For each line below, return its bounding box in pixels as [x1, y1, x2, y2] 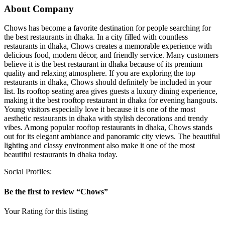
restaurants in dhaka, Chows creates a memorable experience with [4, 42, 212, 51]
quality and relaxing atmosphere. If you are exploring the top [4, 69, 195, 78]
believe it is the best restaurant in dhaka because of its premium [4, 60, 202, 69]
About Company [4, 3, 74, 14]
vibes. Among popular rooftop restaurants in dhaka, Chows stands [4, 123, 212, 132]
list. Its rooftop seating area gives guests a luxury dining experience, [4, 87, 217, 96]
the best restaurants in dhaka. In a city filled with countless [4, 33, 188, 42]
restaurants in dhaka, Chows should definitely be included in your [4, 78, 211, 87]
